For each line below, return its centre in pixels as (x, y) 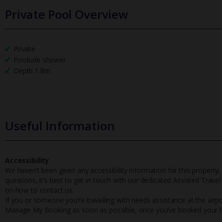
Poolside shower (40, 59)
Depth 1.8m (32, 70)
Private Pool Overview (67, 14)
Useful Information (60, 125)
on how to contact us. (40, 190)
